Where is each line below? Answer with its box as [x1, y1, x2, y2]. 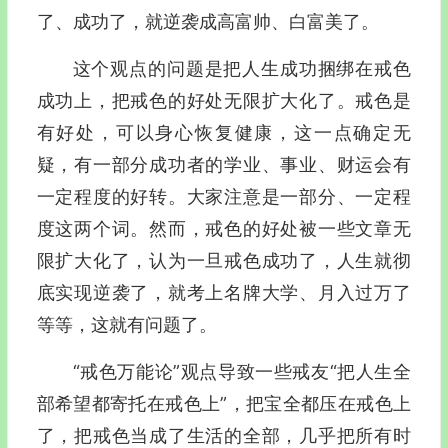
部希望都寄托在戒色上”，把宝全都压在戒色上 [36, 393, 411, 414]
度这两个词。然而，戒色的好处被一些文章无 [36, 218, 411, 239]
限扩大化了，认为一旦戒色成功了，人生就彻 [36, 250, 411, 271]
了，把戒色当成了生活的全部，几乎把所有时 [36, 425, 411, 446]
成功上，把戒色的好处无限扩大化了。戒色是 [36, 90, 411, 111]
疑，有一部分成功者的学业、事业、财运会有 [36, 154, 411, 175]
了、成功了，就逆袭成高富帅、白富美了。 [36, 11, 379, 32]
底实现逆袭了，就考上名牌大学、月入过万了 [36, 282, 411, 303]
